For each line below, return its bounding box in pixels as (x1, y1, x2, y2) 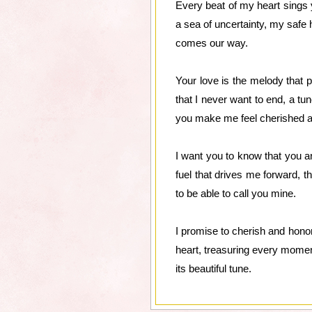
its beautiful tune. (175, 263, 251, 274)
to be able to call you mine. (175, 187, 296, 199)
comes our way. (175, 37, 248, 49)
